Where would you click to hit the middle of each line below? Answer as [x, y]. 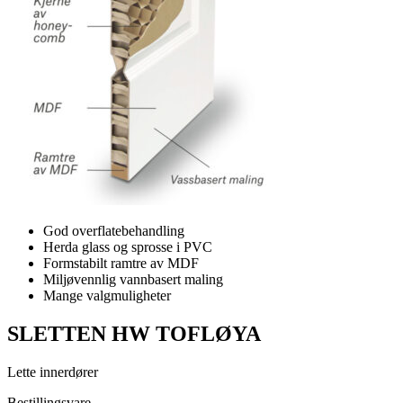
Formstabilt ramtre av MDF [121, 263]
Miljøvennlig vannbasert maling [133, 279]
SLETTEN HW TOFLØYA [134, 333]
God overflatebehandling [114, 231]
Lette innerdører [53, 372]
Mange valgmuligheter [107, 296]
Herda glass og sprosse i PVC [128, 247]
